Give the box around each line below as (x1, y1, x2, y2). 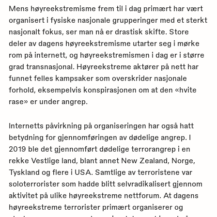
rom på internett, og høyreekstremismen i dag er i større (8, 50, 204, 59)
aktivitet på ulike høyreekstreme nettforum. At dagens (8, 190, 199, 200)
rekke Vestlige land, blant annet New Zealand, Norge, (8, 155, 195, 165)
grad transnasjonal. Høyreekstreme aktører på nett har (8, 62, 199, 71)
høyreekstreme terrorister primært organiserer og (8, 202, 183, 211)
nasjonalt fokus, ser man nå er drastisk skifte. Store (8, 27, 189, 36)
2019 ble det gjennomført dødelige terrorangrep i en (8, 144, 190, 153)
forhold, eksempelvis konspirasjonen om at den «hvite (8, 85, 197, 94)
